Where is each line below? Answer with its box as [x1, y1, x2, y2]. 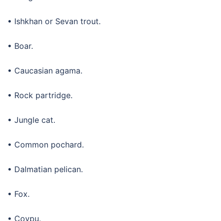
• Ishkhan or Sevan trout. [7, 16, 101, 26]
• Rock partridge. [7, 90, 73, 100]
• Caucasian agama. [7, 65, 82, 75]
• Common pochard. [7, 139, 84, 149]
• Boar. [7, 40, 33, 51]
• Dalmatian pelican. [7, 164, 83, 174]
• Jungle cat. [7, 114, 55, 125]
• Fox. [7, 188, 30, 199]
